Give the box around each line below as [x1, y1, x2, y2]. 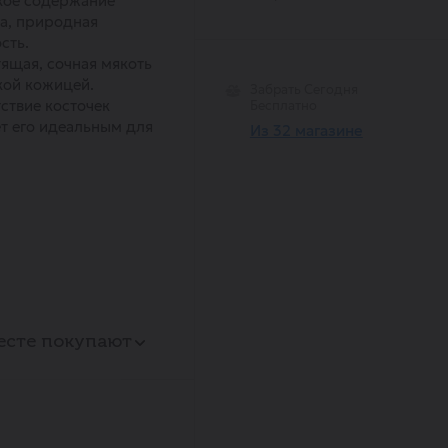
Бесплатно [249, 97, 317, 114]
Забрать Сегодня [249, 81, 358, 98]
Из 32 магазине [249, 121, 363, 140]
